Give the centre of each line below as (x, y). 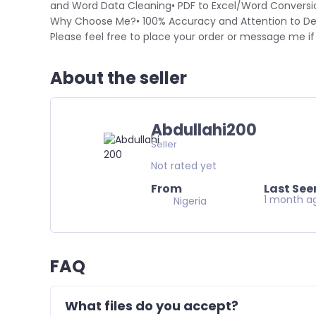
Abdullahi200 (203, 130)
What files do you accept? (152, 305)
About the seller (119, 78)
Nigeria (188, 201)
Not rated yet (183, 166)
